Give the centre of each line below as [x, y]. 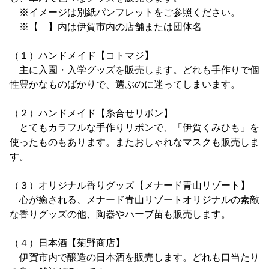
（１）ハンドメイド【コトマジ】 [82, 56]
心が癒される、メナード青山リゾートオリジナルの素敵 [134, 200]
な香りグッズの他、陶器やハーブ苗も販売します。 [120, 214]
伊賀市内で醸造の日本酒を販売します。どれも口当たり [134, 257]
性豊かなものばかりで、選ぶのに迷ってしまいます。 [125, 84]
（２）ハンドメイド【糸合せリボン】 [91, 113]
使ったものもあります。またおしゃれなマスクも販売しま [134, 142]
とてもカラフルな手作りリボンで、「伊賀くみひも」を [134, 128]
